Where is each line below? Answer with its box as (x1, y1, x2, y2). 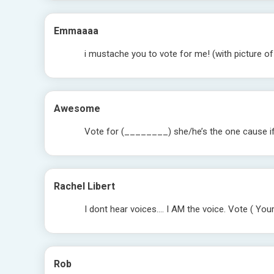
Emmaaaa (54, 25, 98, 37)
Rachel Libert (54, 180, 115, 192)
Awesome (54, 103, 100, 114)
